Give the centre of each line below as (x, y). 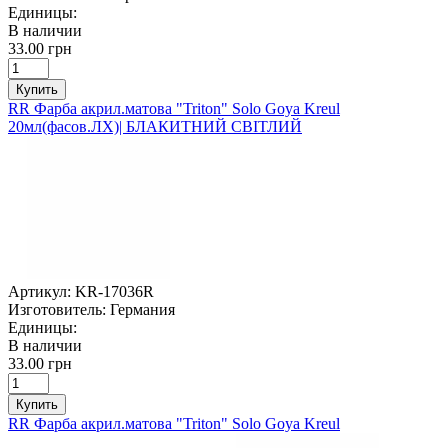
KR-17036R (114, 291)
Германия (142, 309)
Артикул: (39, 291)
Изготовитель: (57, 309)
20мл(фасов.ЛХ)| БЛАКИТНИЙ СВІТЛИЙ (155, 126)
